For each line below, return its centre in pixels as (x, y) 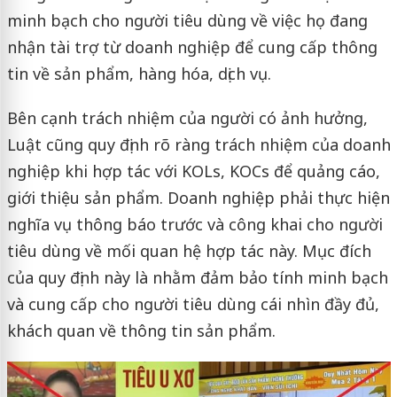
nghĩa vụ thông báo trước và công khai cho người (195, 224)
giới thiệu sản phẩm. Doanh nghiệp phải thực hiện (198, 197)
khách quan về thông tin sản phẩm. (141, 330)
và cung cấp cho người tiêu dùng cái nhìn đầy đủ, (193, 304)
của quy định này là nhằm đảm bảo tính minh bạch (197, 277)
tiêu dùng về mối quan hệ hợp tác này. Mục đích (189, 250)
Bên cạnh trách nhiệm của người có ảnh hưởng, (187, 117)
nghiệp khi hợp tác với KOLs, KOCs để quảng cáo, (193, 171)
